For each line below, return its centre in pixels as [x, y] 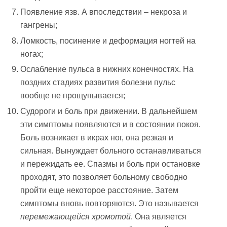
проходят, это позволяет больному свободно [104, 177]
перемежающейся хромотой [76, 216]
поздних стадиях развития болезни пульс [98, 83]
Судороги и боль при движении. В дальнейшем [109, 111]
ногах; [32, 54]
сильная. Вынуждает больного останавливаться [111, 150]
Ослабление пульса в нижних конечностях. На [107, 69]
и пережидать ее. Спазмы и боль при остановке [110, 164]
